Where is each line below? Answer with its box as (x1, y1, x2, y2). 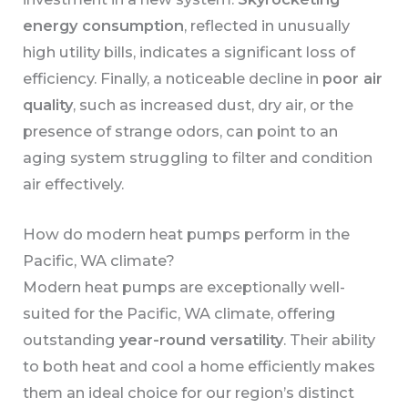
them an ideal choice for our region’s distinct (23, 382, 355, 402)
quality (23, 95, 74, 114)
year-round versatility (119, 330, 284, 349)
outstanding (23, 330, 120, 349)
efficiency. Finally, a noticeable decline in (23, 68, 323, 87)
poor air (322, 68, 383, 87)
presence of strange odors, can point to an (23, 121, 339, 140)
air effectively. (23, 174, 125, 193)
